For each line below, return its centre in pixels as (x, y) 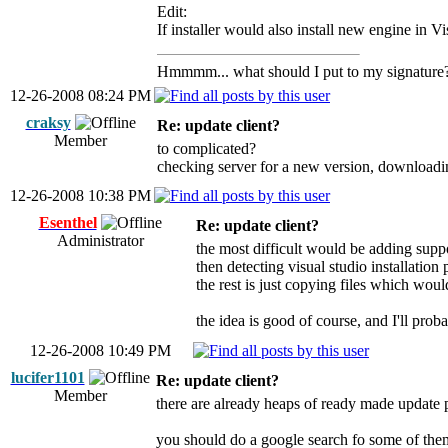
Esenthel (67, 222)
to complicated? (206, 148)
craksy (48, 122)
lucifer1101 (47, 377)
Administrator (100, 240)
